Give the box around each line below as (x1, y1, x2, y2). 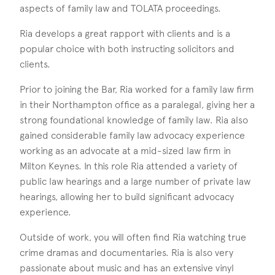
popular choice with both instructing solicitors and (20, 43, 234, 55)
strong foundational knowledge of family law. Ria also (20, 114, 248, 126)
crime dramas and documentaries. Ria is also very (20, 247, 233, 259)
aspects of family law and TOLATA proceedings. (20, 2, 221, 15)
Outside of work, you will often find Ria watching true (20, 231, 246, 244)
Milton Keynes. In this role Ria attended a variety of (20, 160, 238, 172)
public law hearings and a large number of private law (20, 176, 250, 188)
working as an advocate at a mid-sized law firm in (20, 145, 231, 157)
